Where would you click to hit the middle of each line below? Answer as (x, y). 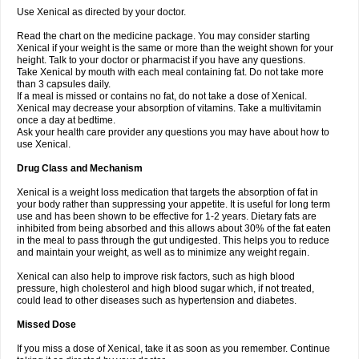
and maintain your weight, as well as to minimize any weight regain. (163, 252)
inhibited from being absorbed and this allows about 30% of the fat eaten (174, 228)
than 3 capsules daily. (64, 84)
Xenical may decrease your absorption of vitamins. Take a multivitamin (169, 108)
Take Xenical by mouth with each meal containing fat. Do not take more (170, 72)
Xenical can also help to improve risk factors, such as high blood (156, 276)
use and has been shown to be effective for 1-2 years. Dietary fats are (167, 216)
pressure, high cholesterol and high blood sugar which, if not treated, (165, 288)
